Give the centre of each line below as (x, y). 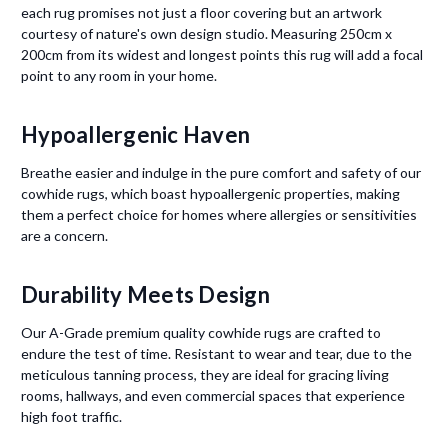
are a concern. (64, 236)
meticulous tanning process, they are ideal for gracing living (205, 375)
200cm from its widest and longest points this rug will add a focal (222, 55)
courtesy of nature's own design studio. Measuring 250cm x (206, 34)
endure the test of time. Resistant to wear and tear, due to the (216, 354)
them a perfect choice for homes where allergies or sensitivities (219, 215)
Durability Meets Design (145, 295)
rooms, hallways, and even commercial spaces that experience (213, 396)
